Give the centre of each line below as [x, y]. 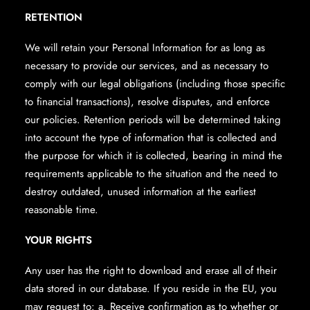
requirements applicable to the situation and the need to [151, 174]
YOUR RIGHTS [58, 240]
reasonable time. [62, 210]
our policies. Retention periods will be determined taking [153, 120]
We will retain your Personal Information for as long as [145, 48]
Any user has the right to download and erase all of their [151, 271]
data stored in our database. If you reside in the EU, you [151, 289]
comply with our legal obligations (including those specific [155, 84]
